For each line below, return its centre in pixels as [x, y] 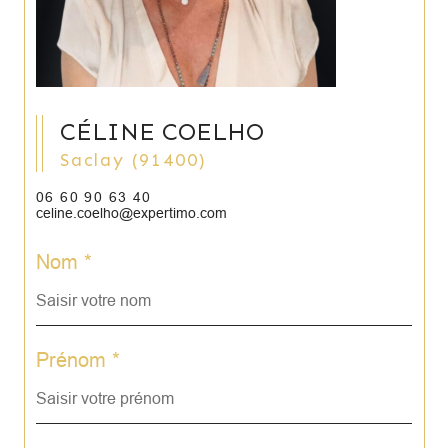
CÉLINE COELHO [162, 131]
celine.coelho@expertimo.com [131, 213]
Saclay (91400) [139, 160]
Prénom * [78, 359]
